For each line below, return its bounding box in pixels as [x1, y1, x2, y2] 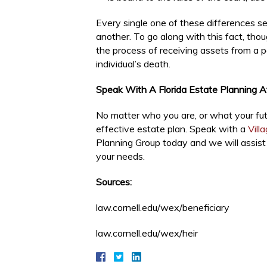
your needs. [96, 150, 145, 162]
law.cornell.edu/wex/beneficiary [96, 201, 229, 213]
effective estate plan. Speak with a [96, 123, 248, 135]
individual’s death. [96, 58, 170, 70]
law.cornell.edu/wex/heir [96, 227, 198, 239]
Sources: [96, 176, 132, 188]
